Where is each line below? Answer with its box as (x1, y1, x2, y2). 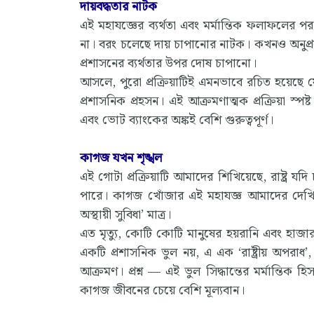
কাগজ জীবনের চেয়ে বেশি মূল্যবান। (80, 280, 245, 301)
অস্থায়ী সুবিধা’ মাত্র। (80, 204, 171, 225)
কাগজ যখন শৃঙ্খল (80, 147, 162, 168)
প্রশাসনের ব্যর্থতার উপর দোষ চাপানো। (80, 53, 257, 74)
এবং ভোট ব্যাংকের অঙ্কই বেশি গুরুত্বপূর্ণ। (80, 109, 273, 130)
